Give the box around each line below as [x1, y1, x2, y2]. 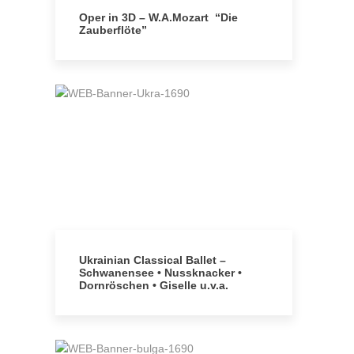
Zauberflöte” [79, 24, 147, 36]
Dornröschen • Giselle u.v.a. [79, 279, 228, 292]
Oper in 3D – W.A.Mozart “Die [79, 11, 238, 24]
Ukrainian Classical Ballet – [79, 254, 226, 266]
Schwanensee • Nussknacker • [79, 266, 242, 279]
